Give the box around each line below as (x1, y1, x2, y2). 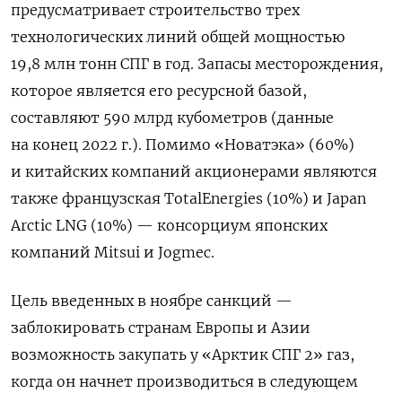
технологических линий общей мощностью (11, 27, 345, 46)
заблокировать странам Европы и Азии (11, 318, 310, 336)
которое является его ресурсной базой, (11, 81, 307, 100)
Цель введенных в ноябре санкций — (11, 291, 293, 310)
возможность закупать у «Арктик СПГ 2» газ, (11, 345, 354, 363)
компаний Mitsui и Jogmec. (11, 242, 214, 261)
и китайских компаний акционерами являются (11, 162, 377, 180)
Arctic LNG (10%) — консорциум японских (11, 215, 328, 234)
